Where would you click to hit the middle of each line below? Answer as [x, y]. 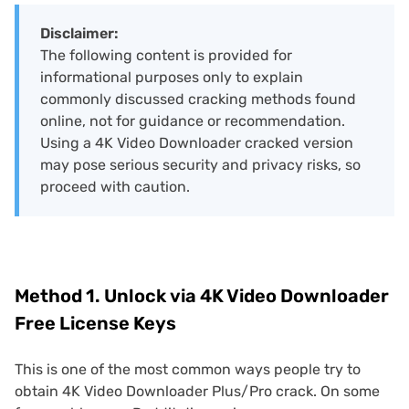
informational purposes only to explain [172, 77]
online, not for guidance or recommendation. [193, 121]
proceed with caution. [115, 186]
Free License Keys [95, 323]
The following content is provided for [166, 55]
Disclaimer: [79, 33]
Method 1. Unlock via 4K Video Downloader [202, 295]
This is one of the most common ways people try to [188, 369]
